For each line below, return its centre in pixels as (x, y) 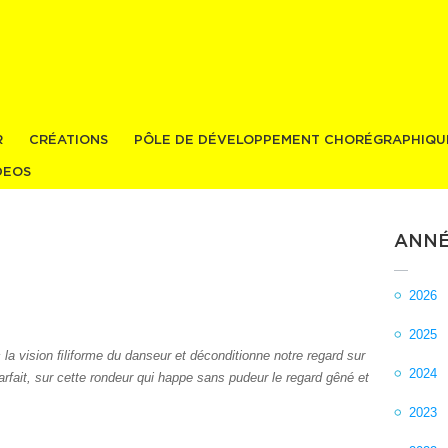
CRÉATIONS (68, 140)
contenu (188, 29)
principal (189, 48)
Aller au (187, 10)
